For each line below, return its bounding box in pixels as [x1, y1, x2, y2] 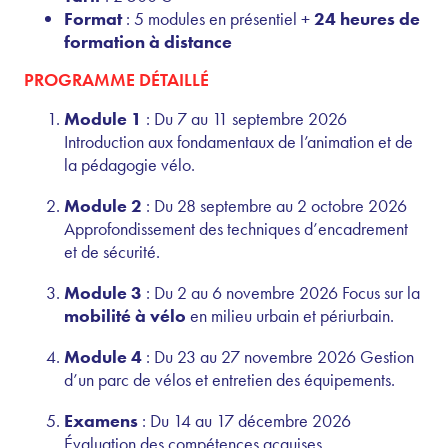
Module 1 [64, 106, 142, 130]
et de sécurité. [64, 239, 160, 263]
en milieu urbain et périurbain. [186, 303, 394, 327]
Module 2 [64, 193, 142, 217]
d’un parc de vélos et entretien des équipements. [64, 367, 395, 391]
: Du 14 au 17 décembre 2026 [138, 408, 351, 432]
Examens [64, 408, 138, 432]
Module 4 [64, 344, 142, 368]
